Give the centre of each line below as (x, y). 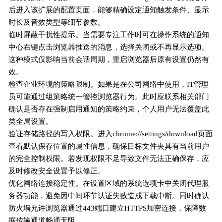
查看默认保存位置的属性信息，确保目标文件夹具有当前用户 (109, 146)
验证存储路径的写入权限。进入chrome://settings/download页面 (111, 134)
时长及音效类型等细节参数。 (57, 23)
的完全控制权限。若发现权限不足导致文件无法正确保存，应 (109, 159)
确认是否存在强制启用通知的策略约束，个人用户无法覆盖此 (109, 109)
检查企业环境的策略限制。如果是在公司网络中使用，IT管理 (109, 84)
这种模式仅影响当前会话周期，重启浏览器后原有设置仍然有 (109, 60)
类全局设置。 (31, 122)
